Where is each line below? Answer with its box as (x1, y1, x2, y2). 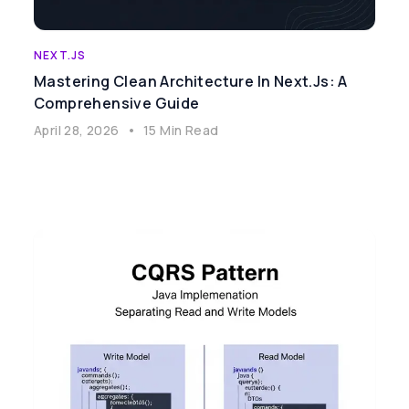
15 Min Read (143, 121, 219, 139)
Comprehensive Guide (34, 93, 200, 113)
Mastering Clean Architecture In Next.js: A (34, 71, 348, 91)
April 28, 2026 (34, 121, 120, 139)
